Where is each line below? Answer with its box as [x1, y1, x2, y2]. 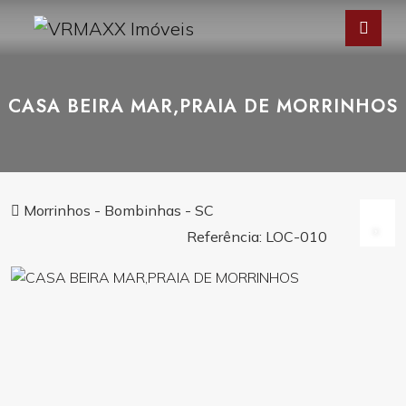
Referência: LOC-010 [187, 227, 328, 246]
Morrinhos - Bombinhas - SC [20, 201, 214, 219]
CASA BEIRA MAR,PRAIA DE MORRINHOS [8, 92, 398, 120]
